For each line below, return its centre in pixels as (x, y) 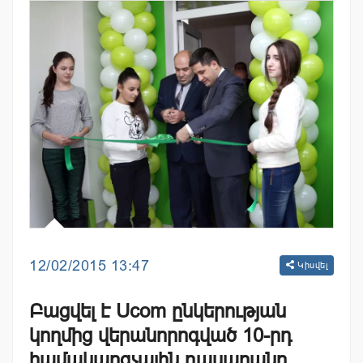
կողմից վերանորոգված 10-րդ (160, 335)
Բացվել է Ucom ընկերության (158, 311)
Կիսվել (311, 265)
